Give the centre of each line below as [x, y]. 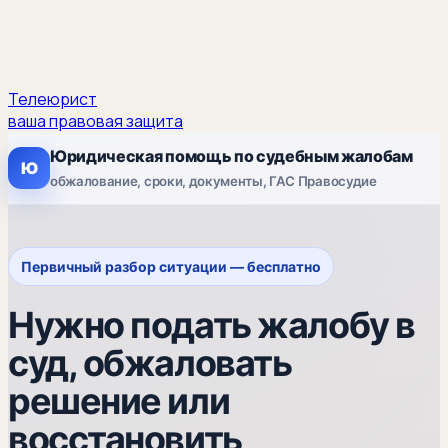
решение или [119, 401]
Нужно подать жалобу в [211, 325]
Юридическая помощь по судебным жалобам [231, 156]
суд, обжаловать [150, 363]
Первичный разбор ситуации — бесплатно [171, 266]
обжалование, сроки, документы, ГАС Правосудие [213, 181]
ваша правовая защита [95, 121]
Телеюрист [52, 99]
